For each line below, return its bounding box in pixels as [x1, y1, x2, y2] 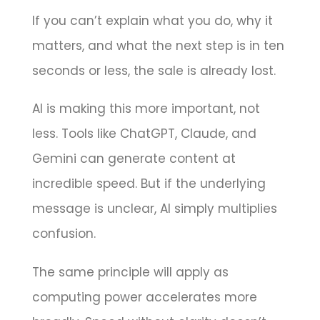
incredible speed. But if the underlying [31, 175, 266, 193]
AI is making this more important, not [31, 100, 260, 118]
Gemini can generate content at [31, 150, 236, 168]
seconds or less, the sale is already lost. [31, 61, 276, 79]
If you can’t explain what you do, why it [31, 11, 273, 29]
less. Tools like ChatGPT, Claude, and [31, 125, 256, 143]
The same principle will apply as [31, 263, 229, 281]
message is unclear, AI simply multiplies [31, 200, 277, 218]
